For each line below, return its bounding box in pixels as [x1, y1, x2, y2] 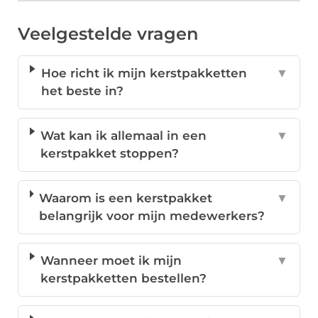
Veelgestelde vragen [18, 23, 198, 45]
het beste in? [40, 84, 124, 99]
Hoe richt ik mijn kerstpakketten [40, 66, 247, 81]
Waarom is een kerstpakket [39, 191, 213, 206]
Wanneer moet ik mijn [40, 253, 182, 268]
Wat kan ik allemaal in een [40, 128, 207, 143]
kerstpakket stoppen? [40, 146, 180, 161]
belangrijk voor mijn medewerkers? [39, 209, 265, 224]
